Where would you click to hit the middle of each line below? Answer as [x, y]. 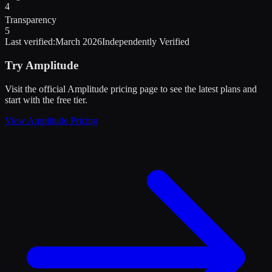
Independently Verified [146, 42]
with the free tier [54, 100]
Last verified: [30, 42]
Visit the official [36, 89]
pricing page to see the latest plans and [182, 89]
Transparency [31, 20]
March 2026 [79, 42]
